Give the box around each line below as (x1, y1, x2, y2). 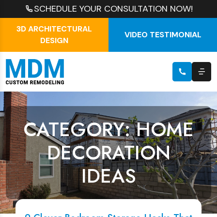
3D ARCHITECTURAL (16, 24, 92, 34)
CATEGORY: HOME (23, 115, 194, 143)
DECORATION (46, 139, 170, 167)
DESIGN (40, 35, 68, 46)
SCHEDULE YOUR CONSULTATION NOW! (33, 3, 193, 15)
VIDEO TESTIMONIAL (124, 30, 201, 40)
